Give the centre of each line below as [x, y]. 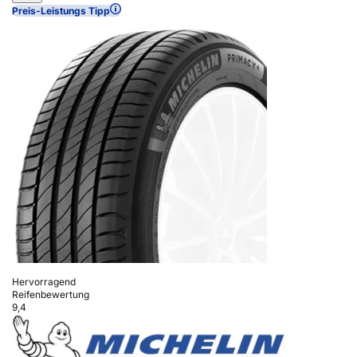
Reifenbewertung [51, 294]
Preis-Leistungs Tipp [61, 10]
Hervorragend [44, 281]
